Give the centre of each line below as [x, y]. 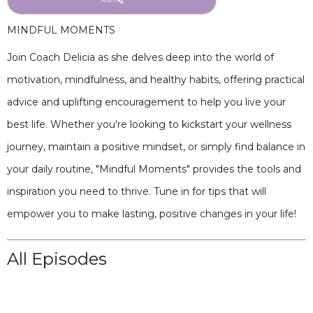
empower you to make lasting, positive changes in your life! [152, 214]
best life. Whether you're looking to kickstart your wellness [149, 124]
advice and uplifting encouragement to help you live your [146, 102]
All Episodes [57, 259]
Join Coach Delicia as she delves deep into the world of [140, 57]
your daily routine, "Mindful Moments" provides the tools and [154, 169]
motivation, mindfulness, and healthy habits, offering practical [156, 80]
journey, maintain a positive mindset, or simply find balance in [156, 147]
